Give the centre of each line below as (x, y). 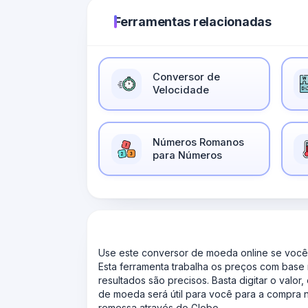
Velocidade (180, 90)
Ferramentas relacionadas (193, 21)
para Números (187, 155)
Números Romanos (198, 142)
